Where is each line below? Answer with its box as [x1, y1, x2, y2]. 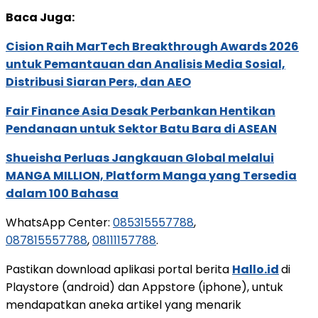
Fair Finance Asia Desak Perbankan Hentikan [6, 102, 275, 119]
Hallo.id [232, 261, 279, 278]
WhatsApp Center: [6, 214, 113, 231]
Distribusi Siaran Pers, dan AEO [6, 73, 191, 90]
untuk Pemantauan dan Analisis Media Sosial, [6, 55, 285, 72]
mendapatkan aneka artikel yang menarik [6, 296, 241, 313]
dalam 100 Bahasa [6, 185, 119, 202]
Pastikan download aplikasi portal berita [6, 261, 232, 278]
